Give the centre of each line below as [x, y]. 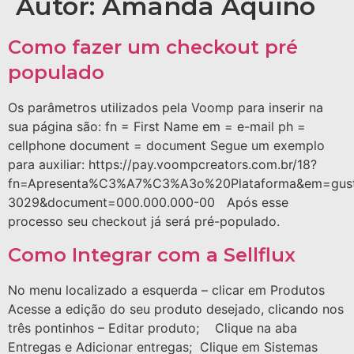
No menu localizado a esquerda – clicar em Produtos [166, 290]
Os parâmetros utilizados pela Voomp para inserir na [166, 108]
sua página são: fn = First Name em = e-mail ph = [157, 127]
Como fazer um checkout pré [153, 47]
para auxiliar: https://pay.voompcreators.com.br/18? [162, 165]
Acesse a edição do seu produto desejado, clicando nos [176, 309]
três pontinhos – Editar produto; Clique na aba [153, 328]
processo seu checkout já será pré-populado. [144, 222]
